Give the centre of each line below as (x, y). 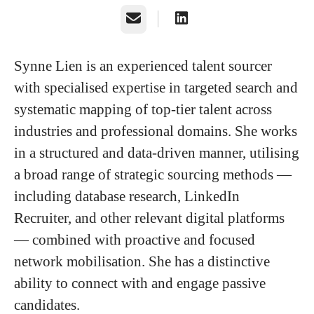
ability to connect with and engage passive (140, 283)
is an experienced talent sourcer (179, 66)
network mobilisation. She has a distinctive (142, 261)
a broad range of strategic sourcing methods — (153, 175)
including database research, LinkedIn (127, 196)
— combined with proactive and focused (135, 240)
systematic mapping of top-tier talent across (143, 109)
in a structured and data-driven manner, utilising (157, 153)
